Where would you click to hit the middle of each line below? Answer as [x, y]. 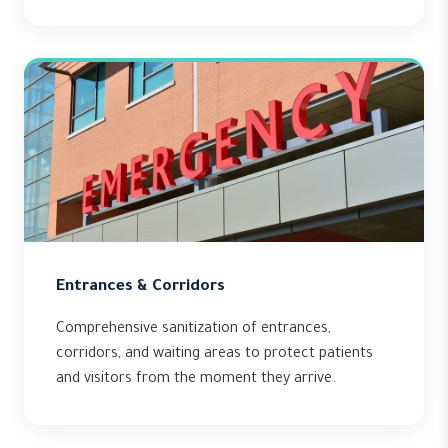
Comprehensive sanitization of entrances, [193, 330]
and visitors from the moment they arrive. [196, 380]
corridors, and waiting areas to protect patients [214, 355]
